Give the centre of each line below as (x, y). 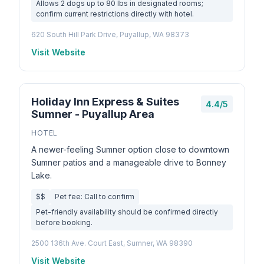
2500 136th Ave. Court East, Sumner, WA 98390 (112, 243)
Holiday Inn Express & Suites (105, 102)
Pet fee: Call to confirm (95, 197)
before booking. (64, 222)
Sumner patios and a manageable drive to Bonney (129, 162)
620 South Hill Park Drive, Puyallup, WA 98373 (110, 34)
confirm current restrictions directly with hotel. (115, 14)
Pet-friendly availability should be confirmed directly (127, 212)
